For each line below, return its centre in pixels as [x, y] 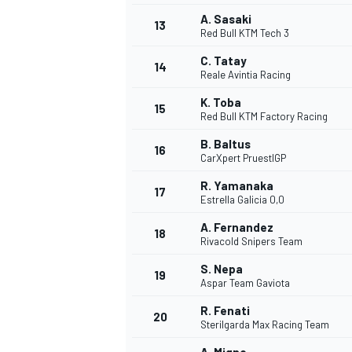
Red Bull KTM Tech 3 [245, 33]
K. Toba [221, 103]
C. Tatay [224, 61]
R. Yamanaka [237, 186]
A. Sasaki [226, 19]
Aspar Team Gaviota [245, 283]
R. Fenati [225, 311]
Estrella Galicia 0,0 [242, 200]
